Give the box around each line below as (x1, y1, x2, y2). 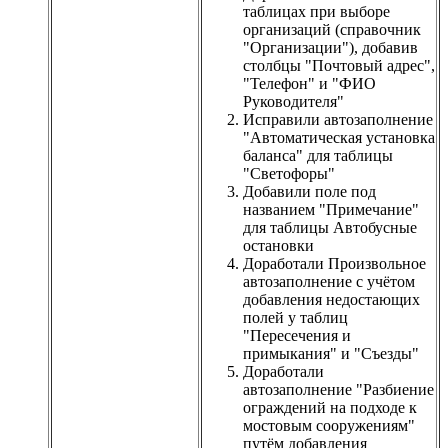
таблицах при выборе (243, 2, 390, 20)
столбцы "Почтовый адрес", (243, 56, 435, 74)
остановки (243, 236, 314, 254)
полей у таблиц (243, 308, 348, 326)
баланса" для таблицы (243, 146, 393, 164)
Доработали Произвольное (243, 254, 426, 272)
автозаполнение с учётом (243, 272, 415, 290)
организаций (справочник (243, 20, 421, 38)
